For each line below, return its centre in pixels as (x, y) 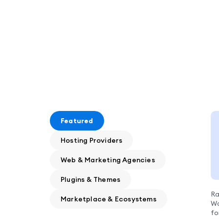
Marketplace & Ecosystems (109, 199)
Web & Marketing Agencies (108, 160)
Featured (77, 120)
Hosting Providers (92, 140)
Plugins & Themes (91, 179)
